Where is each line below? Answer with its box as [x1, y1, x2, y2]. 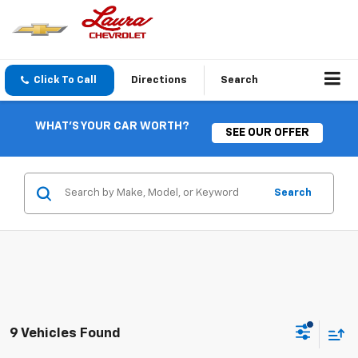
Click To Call [34, 75, 97, 86]
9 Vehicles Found [10, 326, 121, 340]
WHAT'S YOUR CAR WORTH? [34, 121, 189, 133]
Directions [131, 75, 187, 86]
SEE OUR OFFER [225, 126, 310, 138]
